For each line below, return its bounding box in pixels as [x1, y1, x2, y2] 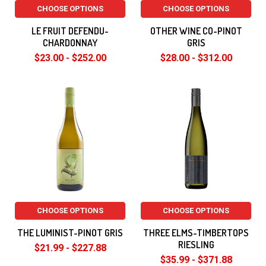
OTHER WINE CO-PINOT [150, 25, 242, 37]
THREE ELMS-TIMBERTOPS [143, 227, 249, 239]
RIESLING [178, 239, 214, 251]
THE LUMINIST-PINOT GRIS [17, 227, 123, 239]
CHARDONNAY [43, 37, 97, 49]
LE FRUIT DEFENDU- [31, 25, 109, 37]
